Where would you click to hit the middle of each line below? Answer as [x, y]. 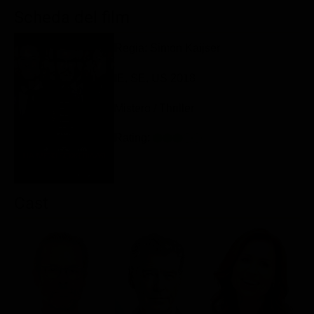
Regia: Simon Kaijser [167, 48]
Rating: [133, 138]
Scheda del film [72, 18]
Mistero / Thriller [154, 108]
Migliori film [88, 41]
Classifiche [67, 15]
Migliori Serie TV [99, 66]
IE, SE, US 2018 [155, 78]
